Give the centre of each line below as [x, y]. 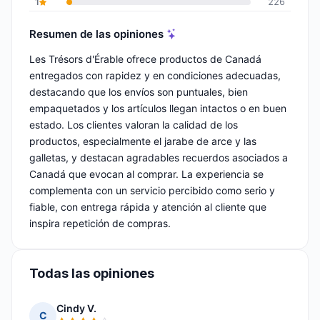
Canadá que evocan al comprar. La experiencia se [146, 174]
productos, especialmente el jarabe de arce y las [143, 141]
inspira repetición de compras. [100, 224]
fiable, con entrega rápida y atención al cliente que [148, 207]
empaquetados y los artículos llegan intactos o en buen [158, 109]
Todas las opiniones [92, 274]
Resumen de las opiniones [96, 34]
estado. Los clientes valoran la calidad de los [134, 125]
